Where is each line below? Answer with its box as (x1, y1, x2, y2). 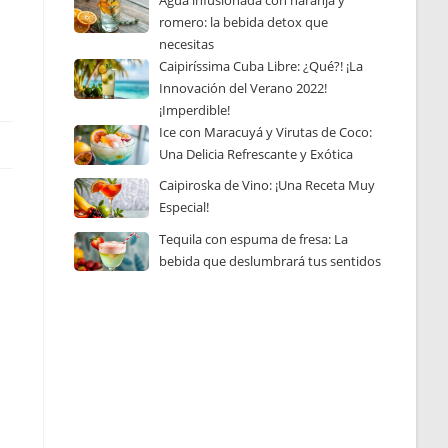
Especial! (159, 198, 210, 217)
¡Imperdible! (159, 101, 231, 119)
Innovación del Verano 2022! (159, 79, 328, 97)
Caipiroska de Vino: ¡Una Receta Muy (159, 176, 376, 195)
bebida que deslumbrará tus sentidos (159, 251, 382, 270)
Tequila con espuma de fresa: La (159, 229, 349, 248)
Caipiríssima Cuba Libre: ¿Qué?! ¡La (159, 57, 364, 75)
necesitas (159, 35, 215, 53)
